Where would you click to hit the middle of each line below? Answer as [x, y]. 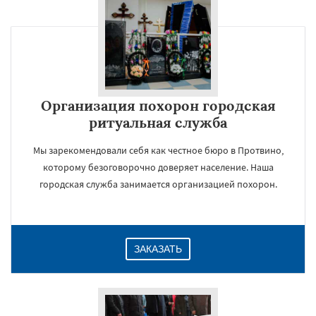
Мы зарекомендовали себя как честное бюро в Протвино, [158, 150]
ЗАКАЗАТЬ [158, 249]
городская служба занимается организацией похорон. [158, 184]
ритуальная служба [158, 122]
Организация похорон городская [158, 105]
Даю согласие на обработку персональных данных [160, 190]
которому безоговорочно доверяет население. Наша [158, 167]
